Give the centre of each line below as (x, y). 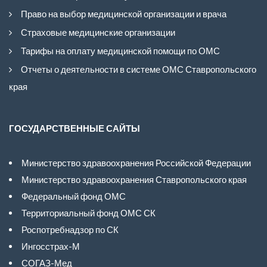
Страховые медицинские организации (98, 32)
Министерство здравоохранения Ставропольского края (134, 179)
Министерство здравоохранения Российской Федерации (136, 162)
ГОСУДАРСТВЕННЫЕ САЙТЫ (74, 128)
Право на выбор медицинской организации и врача (124, 13)
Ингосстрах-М (51, 246)
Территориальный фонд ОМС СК (89, 212)
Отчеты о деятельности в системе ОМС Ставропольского (139, 69)
